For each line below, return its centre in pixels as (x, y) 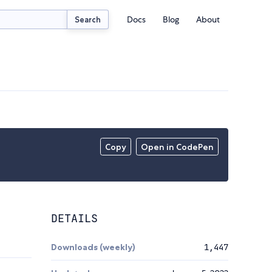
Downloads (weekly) (93, 247)
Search (88, 19)
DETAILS (74, 219)
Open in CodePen (178, 147)
